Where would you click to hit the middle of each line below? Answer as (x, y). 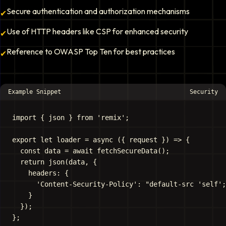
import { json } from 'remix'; (71, 118)
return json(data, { (54, 162)
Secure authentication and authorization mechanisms (98, 11)
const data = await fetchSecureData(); (91, 151)
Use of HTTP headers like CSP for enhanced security (97, 31)
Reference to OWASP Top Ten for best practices (91, 51)
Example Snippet (35, 92)
